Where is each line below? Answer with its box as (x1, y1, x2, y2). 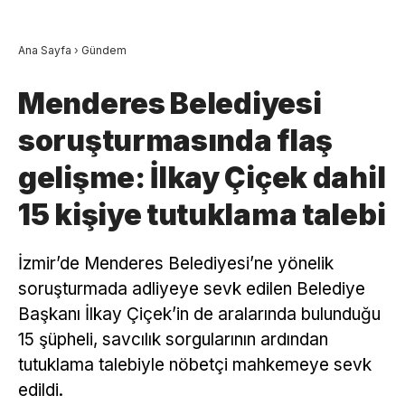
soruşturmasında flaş (18, 122, 333, 158)
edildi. (18, 379, 63, 400)
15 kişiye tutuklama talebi (18, 196, 386, 232)
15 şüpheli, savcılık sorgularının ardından (18, 328, 328, 350)
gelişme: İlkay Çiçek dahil (18, 159, 386, 195)
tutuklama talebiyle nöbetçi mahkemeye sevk (18, 353, 372, 375)
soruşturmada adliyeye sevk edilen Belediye (18, 278, 365, 299)
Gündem (81, 42, 127, 57)
